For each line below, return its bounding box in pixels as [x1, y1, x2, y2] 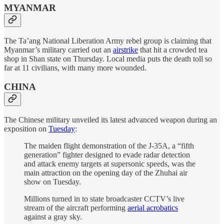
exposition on [4, 124, 48, 133]
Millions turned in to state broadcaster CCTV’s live [24, 194, 184, 203]
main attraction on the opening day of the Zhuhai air [24, 168, 187, 177]
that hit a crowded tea [138, 45, 207, 54]
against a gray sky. [24, 212, 82, 221]
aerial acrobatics [127, 203, 178, 212]
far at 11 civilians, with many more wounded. [4, 63, 146, 72]
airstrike [113, 45, 138, 54]
